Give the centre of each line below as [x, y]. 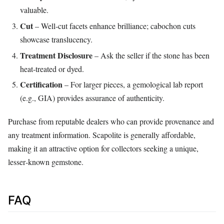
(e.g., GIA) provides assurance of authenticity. [92, 98]
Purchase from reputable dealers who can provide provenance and [111, 121]
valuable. [34, 10]
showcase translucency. [56, 39]
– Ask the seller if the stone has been [151, 55]
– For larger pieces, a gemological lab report [133, 84]
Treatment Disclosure [56, 55]
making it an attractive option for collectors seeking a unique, [103, 148]
